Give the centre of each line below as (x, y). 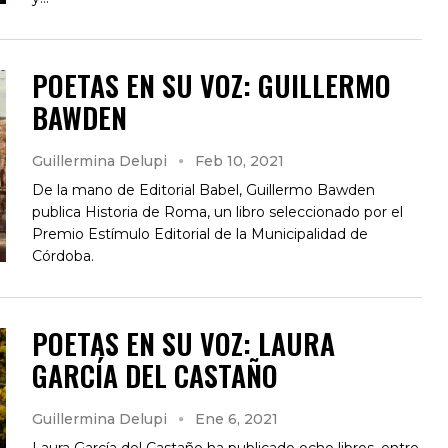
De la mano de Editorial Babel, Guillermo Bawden (203, 189)
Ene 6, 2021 (236, 418)
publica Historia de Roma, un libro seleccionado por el (217, 211)
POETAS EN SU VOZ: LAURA (183, 343)
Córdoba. (63, 255)
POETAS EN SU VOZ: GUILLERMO (211, 85)
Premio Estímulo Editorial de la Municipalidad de (200, 233)
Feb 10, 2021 (239, 160)
